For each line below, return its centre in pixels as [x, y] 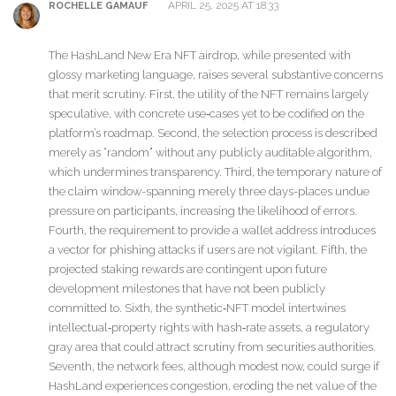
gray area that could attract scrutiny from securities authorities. [212, 346]
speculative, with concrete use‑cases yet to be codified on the [206, 113]
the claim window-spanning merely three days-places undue [209, 191]
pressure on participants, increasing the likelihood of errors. [203, 210]
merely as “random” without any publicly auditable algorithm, [210, 152]
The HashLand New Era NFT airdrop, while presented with [200, 55]
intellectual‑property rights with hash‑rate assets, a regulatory [209, 327]
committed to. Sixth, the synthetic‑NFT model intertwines [197, 308]
